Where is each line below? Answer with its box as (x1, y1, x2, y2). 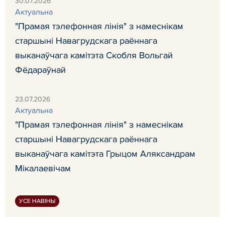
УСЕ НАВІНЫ (19, 197, 55, 205)
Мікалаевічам (15, 163, 71, 174)
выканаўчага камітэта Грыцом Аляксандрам (15, 148, 195, 159)
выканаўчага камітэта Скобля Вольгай (15, 50, 173, 61)
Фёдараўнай (15, 64, 66, 75)
